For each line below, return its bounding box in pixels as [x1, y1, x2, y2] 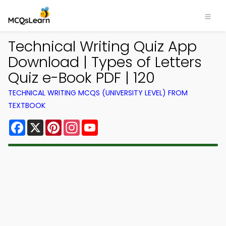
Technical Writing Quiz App [8, 36, 197, 56]
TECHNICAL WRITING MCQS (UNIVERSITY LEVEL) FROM [8, 88, 188, 98]
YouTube [98, 118, 132, 129]
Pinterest [62, 118, 98, 129]
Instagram [80, 118, 121, 129]
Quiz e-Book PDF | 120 [8, 68, 155, 88]
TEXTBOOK [8, 100, 45, 110]
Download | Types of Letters [8, 52, 202, 72]
